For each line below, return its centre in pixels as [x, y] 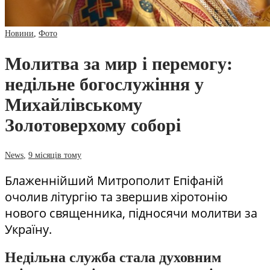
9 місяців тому [55, 155]
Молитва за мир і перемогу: [119, 63]
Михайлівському [74, 104]
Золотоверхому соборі [93, 125]
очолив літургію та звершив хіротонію [116, 196]
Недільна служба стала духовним [113, 257]
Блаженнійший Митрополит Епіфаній [114, 180]
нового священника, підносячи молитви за [131, 213]
